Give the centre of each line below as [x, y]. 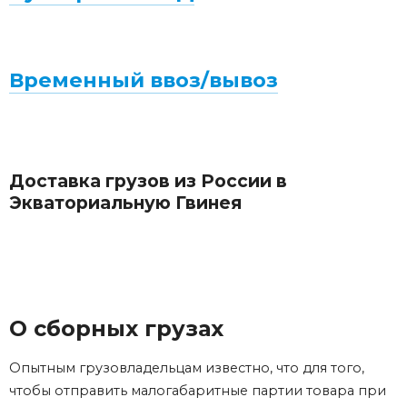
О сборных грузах [116, 329]
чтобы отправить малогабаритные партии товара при [198, 391]
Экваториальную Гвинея [125, 203]
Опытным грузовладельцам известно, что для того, [187, 368]
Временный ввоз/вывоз [144, 80]
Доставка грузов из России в [148, 181]
